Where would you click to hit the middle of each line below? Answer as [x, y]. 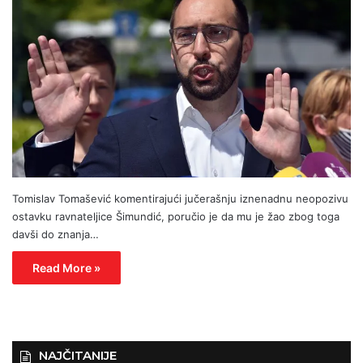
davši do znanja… [56, 235]
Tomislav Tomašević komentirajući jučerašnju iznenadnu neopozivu [180, 199]
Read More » [66, 268]
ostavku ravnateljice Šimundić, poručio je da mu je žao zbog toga [176, 217]
